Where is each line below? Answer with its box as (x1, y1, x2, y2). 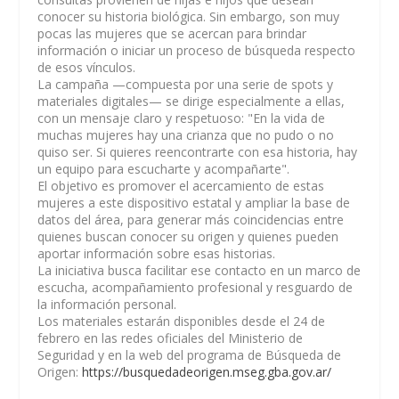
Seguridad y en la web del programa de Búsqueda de (37, 346, 342, 363)
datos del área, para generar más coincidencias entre (37, 211, 345, 228)
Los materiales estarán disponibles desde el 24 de (37, 313, 326, 330)
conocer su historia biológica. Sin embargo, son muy (37, 8, 340, 25)
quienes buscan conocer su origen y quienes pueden (37, 228, 339, 245)
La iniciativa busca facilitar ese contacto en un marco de (37, 262, 362, 279)
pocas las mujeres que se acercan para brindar (37, 25, 307, 42)
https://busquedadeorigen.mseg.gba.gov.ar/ (82, 363, 332, 380)
